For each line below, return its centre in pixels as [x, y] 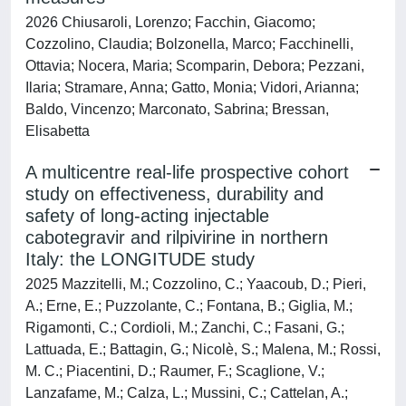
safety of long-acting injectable [147, 216]
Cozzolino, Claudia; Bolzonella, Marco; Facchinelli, [189, 44]
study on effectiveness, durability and [174, 194]
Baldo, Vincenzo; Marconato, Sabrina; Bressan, [177, 109]
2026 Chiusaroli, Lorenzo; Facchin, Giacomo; [170, 22]
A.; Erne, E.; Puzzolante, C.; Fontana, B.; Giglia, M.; [189, 306]
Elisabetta [58, 131]
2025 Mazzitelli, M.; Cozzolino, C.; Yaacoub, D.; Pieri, [196, 284]
